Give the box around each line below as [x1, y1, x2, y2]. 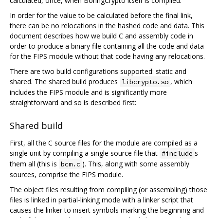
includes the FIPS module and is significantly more [10, 88, 167, 97]
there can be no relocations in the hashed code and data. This [10, 21, 204, 31]
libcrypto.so [122, 77, 168, 87]
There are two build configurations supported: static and [10, 67, 186, 76]
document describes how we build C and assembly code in [10, 31, 193, 41]
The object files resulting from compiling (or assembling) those [10, 185, 207, 195]
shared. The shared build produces [10, 77, 120, 87]
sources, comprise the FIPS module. [10, 170, 123, 180]
